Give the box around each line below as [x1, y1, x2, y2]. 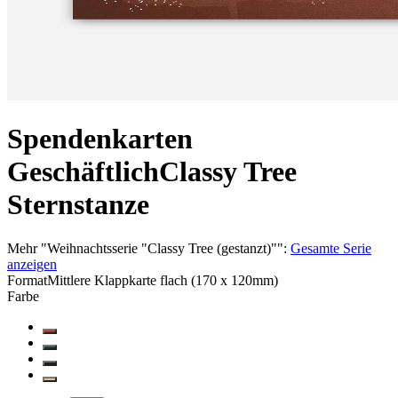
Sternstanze [7, 188, 149, 221]
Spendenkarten [7, 123, 193, 155]
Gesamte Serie [291, 240, 371, 256]
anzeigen [7, 256, 57, 272]
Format [7, 272, 47, 288]
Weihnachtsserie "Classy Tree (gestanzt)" [47, 240, 277, 256]
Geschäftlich [7, 155, 159, 188]
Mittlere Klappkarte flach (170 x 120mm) [47, 272, 278, 288]
